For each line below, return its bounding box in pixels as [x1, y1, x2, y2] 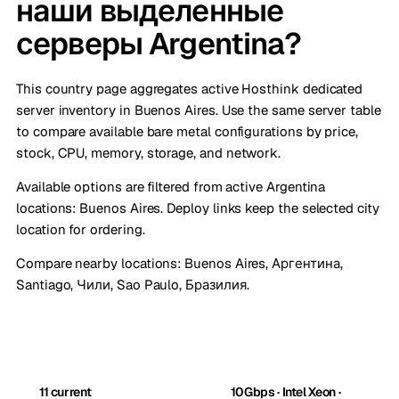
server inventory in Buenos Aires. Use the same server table [16, 102, 381, 118]
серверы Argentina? [16, 24, 301, 63]
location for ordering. [16, 221, 145, 238]
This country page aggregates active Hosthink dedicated [16, 80, 363, 97]
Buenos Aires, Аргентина [184, 255, 340, 272]
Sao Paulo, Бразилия [116, 276, 247, 293]
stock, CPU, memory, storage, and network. [16, 144, 281, 161]
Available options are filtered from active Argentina [16, 178, 326, 195]
